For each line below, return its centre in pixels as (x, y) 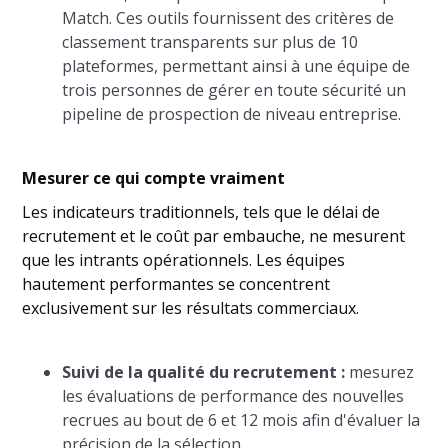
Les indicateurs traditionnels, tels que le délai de (201, 212)
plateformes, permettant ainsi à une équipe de (236, 66)
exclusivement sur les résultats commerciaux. (191, 308)
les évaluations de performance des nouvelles (233, 396)
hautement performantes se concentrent (176, 284)
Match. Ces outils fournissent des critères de (228, 18)
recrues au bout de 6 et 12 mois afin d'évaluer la (241, 420)
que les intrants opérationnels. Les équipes (184, 260)
